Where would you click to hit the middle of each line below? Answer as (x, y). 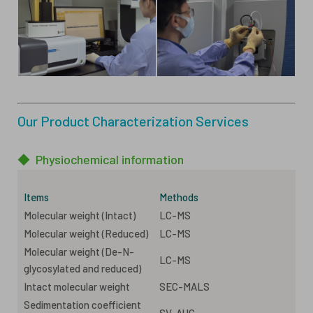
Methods (179, 197)
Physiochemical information (110, 159)
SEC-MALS (184, 286)
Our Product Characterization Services (133, 121)
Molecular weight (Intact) (80, 215)
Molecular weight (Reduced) (86, 233)
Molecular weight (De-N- (79, 251)
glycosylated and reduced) (82, 268)
